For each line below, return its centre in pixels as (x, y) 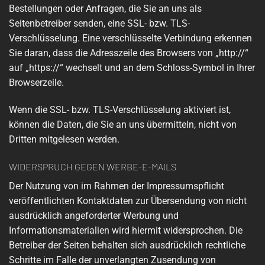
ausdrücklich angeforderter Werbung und (94, 216)
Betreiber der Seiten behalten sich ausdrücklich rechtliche (127, 245)
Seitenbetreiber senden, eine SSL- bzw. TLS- (99, 24)
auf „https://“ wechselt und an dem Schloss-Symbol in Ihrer (132, 68)
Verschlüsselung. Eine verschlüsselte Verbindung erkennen (130, 38)
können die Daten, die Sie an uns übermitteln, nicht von (123, 125)
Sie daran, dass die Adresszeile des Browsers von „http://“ (129, 53)
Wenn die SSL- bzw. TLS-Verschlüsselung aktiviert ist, (120, 110)
